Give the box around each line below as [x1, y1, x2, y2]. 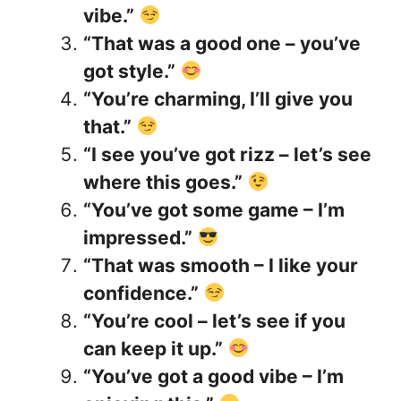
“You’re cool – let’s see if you [83, 309, 346, 332]
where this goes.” [83, 170, 243, 193]
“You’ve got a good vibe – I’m [83, 364, 344, 388]
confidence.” [83, 281, 199, 304]
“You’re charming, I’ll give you [83, 87, 353, 110]
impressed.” [83, 226, 192, 249]
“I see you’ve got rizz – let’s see [83, 142, 371, 166]
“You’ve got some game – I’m [83, 198, 345, 221]
